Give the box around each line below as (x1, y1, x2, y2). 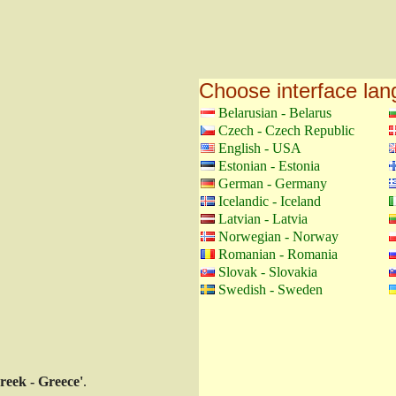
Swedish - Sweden (218, 282, 323, 297)
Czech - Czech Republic (218, 123, 354, 138)
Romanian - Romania (218, 247, 338, 262)
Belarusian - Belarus (218, 105, 331, 120)
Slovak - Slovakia (218, 264, 317, 279)
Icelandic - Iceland (218, 194, 321, 209)
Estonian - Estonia (218, 158, 320, 173)
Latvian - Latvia (218, 211, 308, 226)
